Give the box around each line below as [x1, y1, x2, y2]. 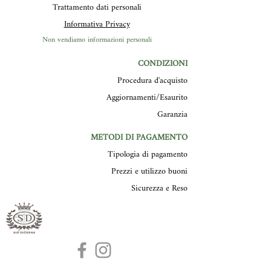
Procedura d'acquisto [117, 72, 188, 90]
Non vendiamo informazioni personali [42, 33, 152, 47]
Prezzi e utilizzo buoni [111, 163, 188, 180]
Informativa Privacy [64, 16, 130, 33]
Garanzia [157, 106, 188, 123]
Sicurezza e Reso [131, 180, 188, 197]
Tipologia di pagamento [108, 146, 188, 163]
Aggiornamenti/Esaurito [106, 89, 188, 106]
